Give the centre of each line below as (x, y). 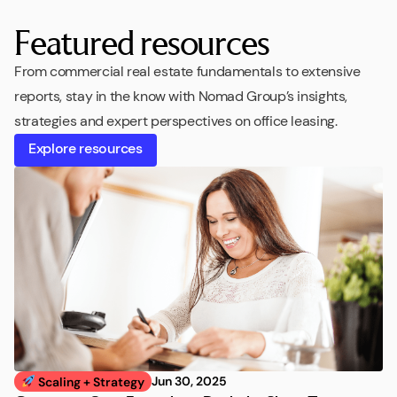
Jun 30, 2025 (189, 381)
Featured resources (142, 41)
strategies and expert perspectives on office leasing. (176, 121)
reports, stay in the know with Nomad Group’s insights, (181, 96)
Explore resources (86, 149)
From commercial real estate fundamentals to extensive (187, 71)
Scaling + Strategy (90, 381)
